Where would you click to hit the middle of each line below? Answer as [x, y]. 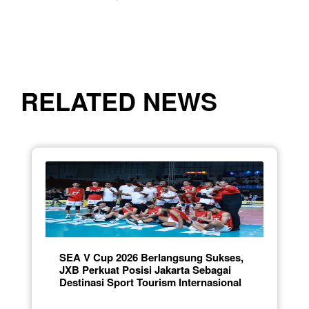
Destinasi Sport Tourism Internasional [150, 282]
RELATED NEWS [119, 100]
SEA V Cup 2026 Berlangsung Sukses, [151, 257]
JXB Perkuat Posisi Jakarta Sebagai [145, 269]
